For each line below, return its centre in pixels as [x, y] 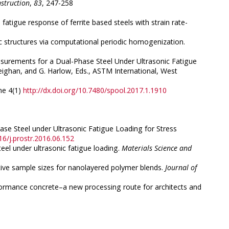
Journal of [181, 167]
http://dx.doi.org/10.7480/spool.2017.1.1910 [95, 90]
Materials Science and [157, 148]
